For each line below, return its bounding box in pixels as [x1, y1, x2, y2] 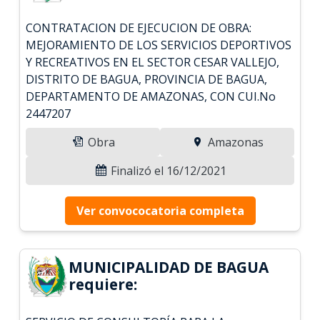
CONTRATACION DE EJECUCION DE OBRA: [26, 19, 252, 36]
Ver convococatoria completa [76, 202, 244, 219]
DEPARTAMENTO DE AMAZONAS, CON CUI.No [26, 88, 276, 104]
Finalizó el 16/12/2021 [108, 162, 226, 179]
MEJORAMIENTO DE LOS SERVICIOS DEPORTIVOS [26, 36, 292, 53]
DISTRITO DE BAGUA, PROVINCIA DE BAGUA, [26, 71, 268, 87]
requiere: [69, 274, 138, 294]
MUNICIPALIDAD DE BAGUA [69, 256, 269, 277]
